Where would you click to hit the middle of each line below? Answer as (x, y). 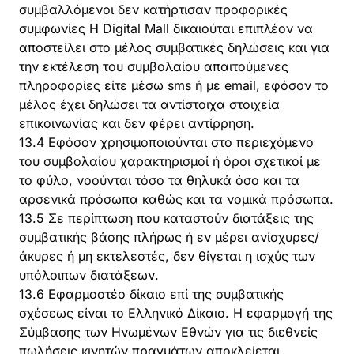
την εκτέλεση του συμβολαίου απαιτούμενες (154, 66)
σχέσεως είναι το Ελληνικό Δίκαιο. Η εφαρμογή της (176, 313)
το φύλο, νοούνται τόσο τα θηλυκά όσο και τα (159, 180)
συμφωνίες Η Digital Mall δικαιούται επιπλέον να (166, 28)
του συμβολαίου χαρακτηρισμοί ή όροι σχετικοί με (170, 161)
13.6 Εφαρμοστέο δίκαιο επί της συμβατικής (151, 294)
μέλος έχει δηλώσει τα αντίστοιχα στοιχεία (149, 104)
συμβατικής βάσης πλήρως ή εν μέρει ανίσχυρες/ (169, 237)
